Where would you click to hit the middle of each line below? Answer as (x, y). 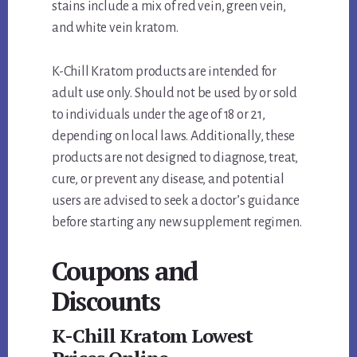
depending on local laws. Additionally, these (174, 137)
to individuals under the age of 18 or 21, (159, 115)
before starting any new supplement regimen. (177, 223)
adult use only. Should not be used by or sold (175, 94)
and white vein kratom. (115, 28)
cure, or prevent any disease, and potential (168, 180)
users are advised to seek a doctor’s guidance (176, 201)
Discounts (106, 302)
